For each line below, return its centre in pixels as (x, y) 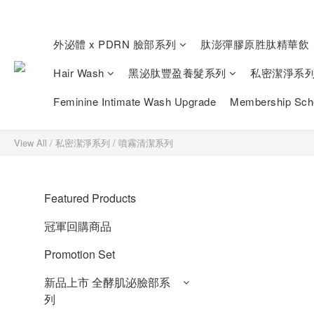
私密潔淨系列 (83, 143)
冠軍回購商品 (78, 226)
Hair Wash (79, 73)
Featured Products (90, 198)
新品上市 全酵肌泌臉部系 (107, 282)
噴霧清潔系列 (146, 143)
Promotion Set (80, 254)
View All (30, 143)
